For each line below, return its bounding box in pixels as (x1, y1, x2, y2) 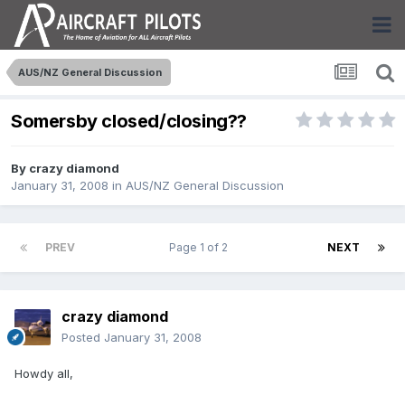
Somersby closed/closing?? (11, 110, 247, 133)
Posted (61, 330, 104, 345)
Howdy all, (14, 366, 73, 381)
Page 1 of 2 (169, 240, 233, 255)
